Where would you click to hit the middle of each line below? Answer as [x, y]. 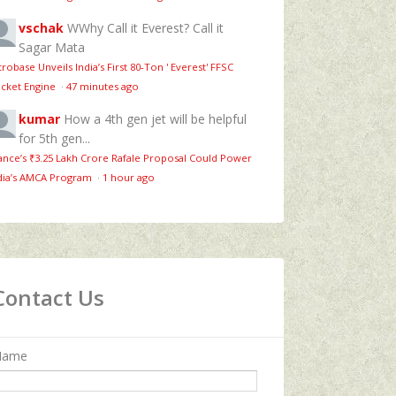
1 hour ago [129, 177]
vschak [41, 27]
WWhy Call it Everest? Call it [145, 27]
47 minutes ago [103, 86]
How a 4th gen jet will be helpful [155, 118]
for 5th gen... [54, 138]
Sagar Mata [52, 47]
